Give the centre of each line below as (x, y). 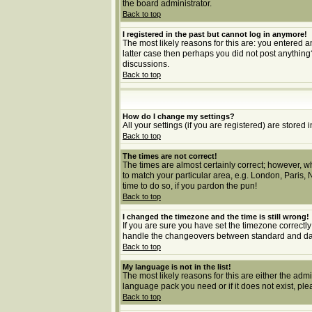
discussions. (146, 64)
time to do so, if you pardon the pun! (190, 186)
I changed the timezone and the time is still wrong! (216, 217)
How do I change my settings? (179, 116)
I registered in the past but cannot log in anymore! (215, 34)
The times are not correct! (170, 156)
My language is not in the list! (177, 267)
